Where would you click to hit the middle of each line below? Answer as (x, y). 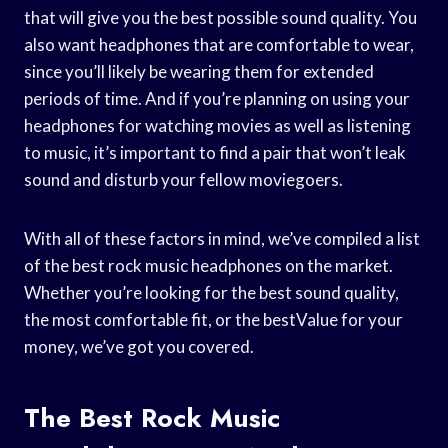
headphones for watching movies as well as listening (217, 125)
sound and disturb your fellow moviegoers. (183, 179)
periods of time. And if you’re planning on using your (217, 98)
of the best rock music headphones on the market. (208, 265)
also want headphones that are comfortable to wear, (219, 44)
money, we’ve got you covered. (139, 346)
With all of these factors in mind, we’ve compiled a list (222, 238)
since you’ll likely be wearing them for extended (199, 71)
